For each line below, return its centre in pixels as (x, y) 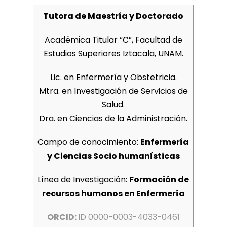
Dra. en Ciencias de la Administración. (113, 118)
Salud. (113, 104)
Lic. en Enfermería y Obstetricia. (113, 77)
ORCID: (62, 217)
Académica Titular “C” (88, 40)
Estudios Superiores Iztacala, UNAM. (113, 53)
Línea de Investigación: (84, 179)
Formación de (159, 179)
